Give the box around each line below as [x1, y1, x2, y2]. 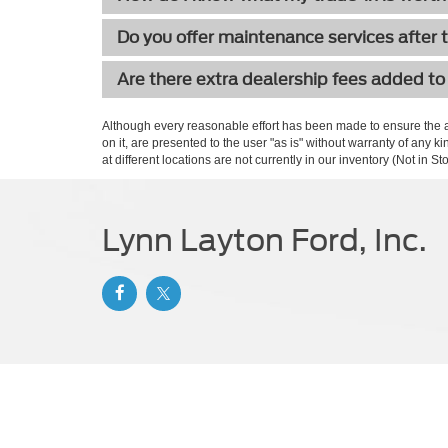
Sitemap [279, 421, 324, 435]
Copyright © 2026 [102, 421, 201, 435]
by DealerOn [201, 421, 270, 435]
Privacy [333, 421, 373, 435]
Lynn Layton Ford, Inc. [102, 222, 427, 258]
